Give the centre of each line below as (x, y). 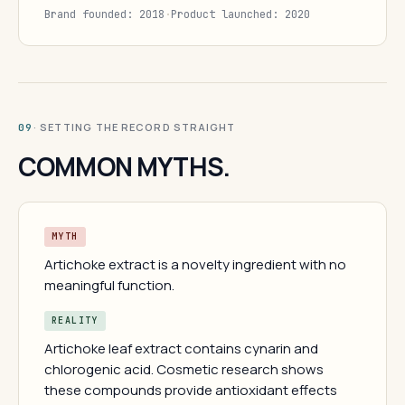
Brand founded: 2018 (104, 14)
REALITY (75, 320)
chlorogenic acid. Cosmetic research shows (184, 369)
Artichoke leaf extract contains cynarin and (181, 348)
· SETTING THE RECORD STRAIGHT (134, 127)
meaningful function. (109, 285)
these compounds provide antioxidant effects (191, 390)
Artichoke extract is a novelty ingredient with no (195, 264)
